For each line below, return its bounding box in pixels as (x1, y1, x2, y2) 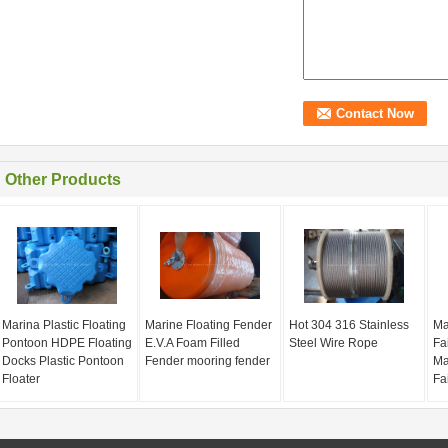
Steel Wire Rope (288, 336, 378, 350)
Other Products (5, 171, 121, 188)
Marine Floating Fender (145, 318, 273, 332)
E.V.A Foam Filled (145, 336, 241, 350)
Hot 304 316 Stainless (288, 318, 409, 332)
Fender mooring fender (145, 354, 271, 368)
